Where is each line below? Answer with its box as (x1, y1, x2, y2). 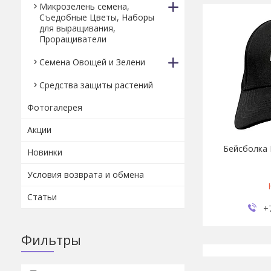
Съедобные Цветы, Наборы (39, 11, 154, 23)
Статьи (27, 191, 57, 203)
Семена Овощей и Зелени (39, 56, 145, 68)
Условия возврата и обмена (27, 169, 144, 180)
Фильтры (21, 230, 81, 249)
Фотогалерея (27, 102, 82, 113)
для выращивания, (39, 22, 116, 34)
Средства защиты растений (39, 79, 153, 91)
